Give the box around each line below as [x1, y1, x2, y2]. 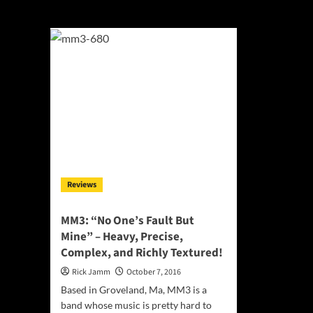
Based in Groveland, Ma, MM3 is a [61, 284, 207, 296]
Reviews [67, 179, 96, 191]
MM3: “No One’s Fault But [61, 212, 194, 229]
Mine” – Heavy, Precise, [61, 228, 183, 245]
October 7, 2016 [126, 266, 181, 278]
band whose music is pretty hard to [61, 299, 212, 311]
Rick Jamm [72, 266, 110, 278]
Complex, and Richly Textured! [61, 245, 223, 261]
